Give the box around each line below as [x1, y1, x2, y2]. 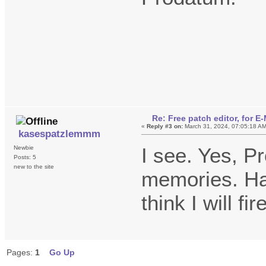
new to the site [14, 163, 54, 170]
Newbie [14, 144, 34, 151]
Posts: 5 [14, 154, 36, 161]
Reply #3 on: [147, 122, 183, 129]
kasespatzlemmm [18, 128, 100, 140]
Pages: [6, 247, 35, 257]
